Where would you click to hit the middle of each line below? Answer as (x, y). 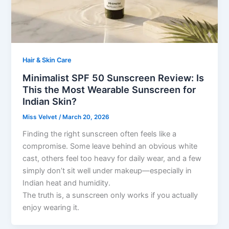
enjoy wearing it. (51, 207)
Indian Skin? (50, 101)
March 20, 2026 (86, 117)
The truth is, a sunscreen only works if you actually (110, 195)
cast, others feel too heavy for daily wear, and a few (112, 158)
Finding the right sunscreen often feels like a (100, 134)
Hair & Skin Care (47, 60)
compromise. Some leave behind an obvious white (110, 146)
